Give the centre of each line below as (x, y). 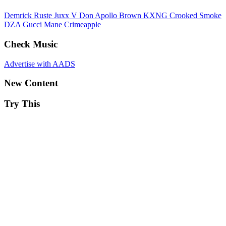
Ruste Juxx (52, 16)
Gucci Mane (43, 25)
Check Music (31, 44)
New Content (31, 83)
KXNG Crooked (171, 16)
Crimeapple (82, 25)
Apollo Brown (119, 16)
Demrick (19, 16)
